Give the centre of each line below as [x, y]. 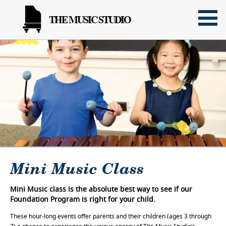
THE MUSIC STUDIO [90, 19]
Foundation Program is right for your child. [83, 199]
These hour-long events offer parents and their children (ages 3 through [111, 216]
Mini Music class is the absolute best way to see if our [101, 189]
